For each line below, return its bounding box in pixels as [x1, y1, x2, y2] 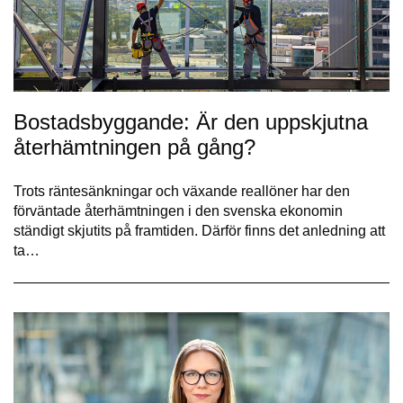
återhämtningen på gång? [13, 134, 255, 159]
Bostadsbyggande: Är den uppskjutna [13, 109, 368, 134]
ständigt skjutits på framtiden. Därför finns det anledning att [13, 222, 385, 238]
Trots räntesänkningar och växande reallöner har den [13, 183, 350, 199]
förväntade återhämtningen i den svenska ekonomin [13, 202, 343, 219]
